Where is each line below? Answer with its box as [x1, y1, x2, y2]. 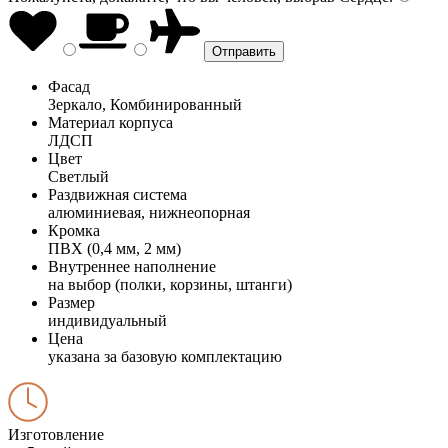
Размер [48, 293, 95, 311]
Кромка [48, 221, 100, 239]
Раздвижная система [48, 185, 187, 203]
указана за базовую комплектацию [48, 347, 282, 365]
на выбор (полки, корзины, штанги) [48, 275, 292, 293]
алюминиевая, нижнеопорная [48, 203, 250, 221]
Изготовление [8, 425, 104, 443]
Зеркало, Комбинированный [48, 95, 242, 113]
